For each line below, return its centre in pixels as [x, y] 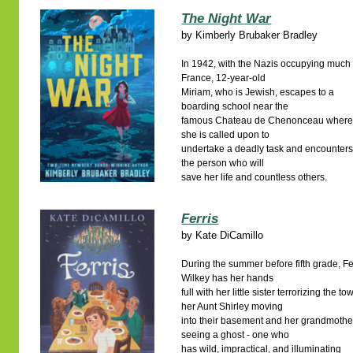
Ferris [200, 219]
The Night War [227, 19]
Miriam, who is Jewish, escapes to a [258, 92]
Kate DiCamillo [230, 235]
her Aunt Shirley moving [232, 307]
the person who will [223, 163]
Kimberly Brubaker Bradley [257, 35]
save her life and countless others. [255, 177]
